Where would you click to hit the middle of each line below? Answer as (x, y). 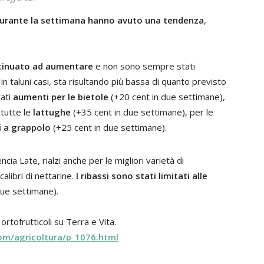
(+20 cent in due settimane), (167, 97)
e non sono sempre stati (144, 66)
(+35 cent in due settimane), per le (142, 112)
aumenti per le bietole (61, 97)
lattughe (52, 112)
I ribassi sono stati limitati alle (142, 176)
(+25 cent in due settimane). (109, 127)
